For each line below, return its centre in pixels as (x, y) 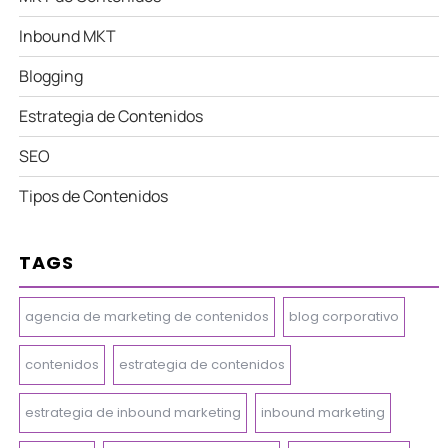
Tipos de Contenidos (94, 195)
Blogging (51, 75)
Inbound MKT (68, 35)
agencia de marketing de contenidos (147, 316)
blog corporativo (344, 316)
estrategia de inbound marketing (133, 412)
